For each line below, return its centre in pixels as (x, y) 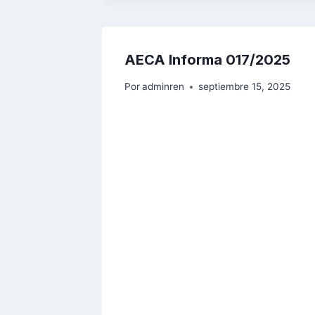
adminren (163, 87)
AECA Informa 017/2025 (207, 59)
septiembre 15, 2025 (245, 87)
